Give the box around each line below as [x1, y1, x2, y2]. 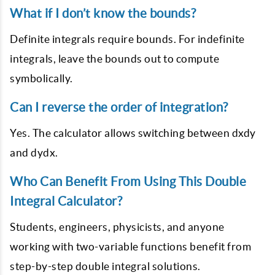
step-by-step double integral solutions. [10, 260, 201, 272]
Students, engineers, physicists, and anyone [10, 221, 225, 233]
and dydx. [10, 147, 58, 158]
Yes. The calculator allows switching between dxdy [10, 127, 256, 139]
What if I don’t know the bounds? [10, 6, 196, 20]
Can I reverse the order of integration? [10, 100, 228, 114]
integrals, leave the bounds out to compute [10, 53, 219, 64]
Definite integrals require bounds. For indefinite [10, 33, 245, 45]
